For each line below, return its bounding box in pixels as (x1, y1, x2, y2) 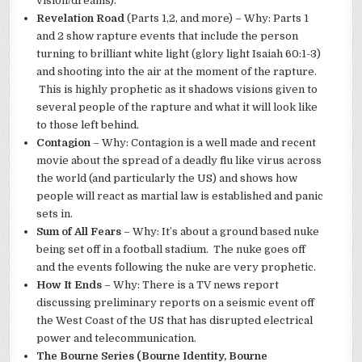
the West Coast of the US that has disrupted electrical (36, 314, 314, 327)
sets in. (36, 208, 74, 221)
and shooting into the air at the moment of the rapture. (36, 65, 318, 78)
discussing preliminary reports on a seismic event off (36, 297, 315, 309)
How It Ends (36, 279, 103, 292)
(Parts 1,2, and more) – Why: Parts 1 (124, 12, 309, 25)
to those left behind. (36, 119, 140, 132)
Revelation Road (36, 12, 125, 25)
